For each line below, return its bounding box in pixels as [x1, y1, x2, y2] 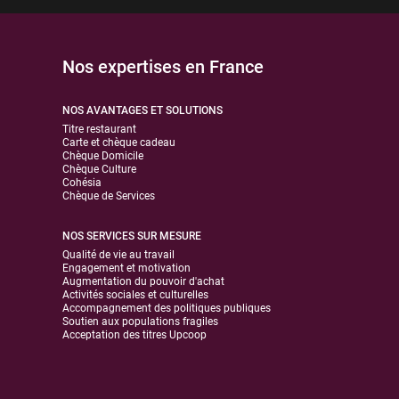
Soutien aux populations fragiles [62, 314, 219, 328]
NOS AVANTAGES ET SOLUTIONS [62, 103, 224, 117]
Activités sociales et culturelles [62, 288, 209, 301]
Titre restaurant [62, 122, 137, 135]
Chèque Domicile [62, 149, 144, 162]
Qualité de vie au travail [62, 248, 175, 261]
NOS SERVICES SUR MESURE [62, 229, 202, 242]
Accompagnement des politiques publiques [62, 301, 272, 314]
